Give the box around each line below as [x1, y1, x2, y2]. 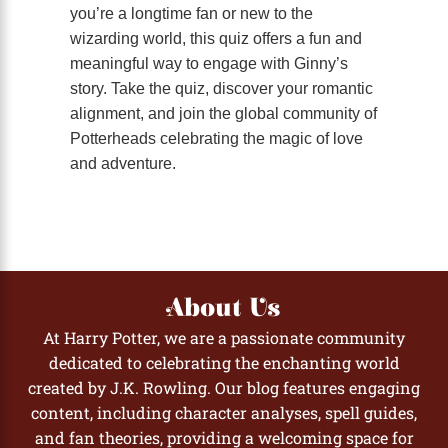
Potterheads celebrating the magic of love [70, 129, 363, 148]
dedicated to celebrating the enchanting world [48, 352, 400, 374]
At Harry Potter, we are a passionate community [43, 327, 405, 349]
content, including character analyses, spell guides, [31, 402, 417, 424]
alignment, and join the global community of [70, 104, 377, 123]
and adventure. [70, 154, 176, 173]
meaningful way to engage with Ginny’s [70, 54, 348, 73]
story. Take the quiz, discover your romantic [70, 79, 373, 98]
